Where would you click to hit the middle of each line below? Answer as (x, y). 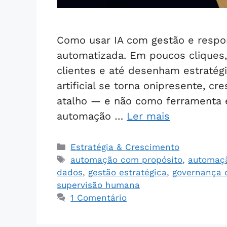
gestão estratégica (127, 173)
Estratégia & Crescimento (125, 147)
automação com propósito (127, 160)
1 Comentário (99, 198)
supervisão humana (98, 185)
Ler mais (148, 116)
